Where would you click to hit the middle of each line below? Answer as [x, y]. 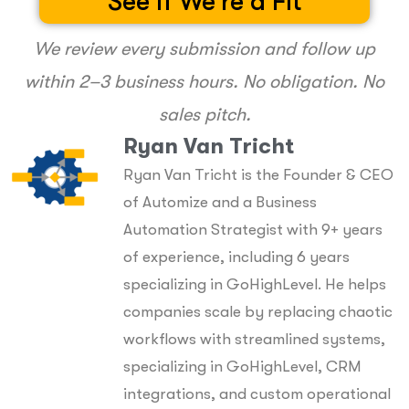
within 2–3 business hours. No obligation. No [204, 81]
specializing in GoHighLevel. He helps [255, 284]
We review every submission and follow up [204, 48]
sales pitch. [204, 114]
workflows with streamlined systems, [254, 339]
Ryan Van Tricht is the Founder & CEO [258, 174]
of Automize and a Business [220, 202]
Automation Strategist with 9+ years [253, 229]
